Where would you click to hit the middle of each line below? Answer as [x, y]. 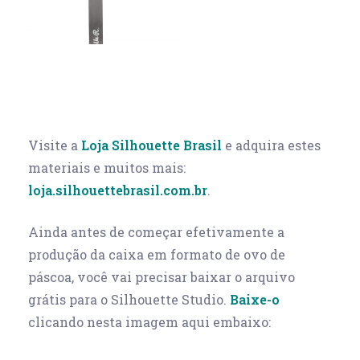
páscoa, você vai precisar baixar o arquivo [162, 276]
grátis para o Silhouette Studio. [129, 299]
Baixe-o [255, 299]
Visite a [55, 145]
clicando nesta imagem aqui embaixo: [149, 321]
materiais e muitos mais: [107, 167]
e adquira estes [271, 145]
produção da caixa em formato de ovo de [157, 254]
